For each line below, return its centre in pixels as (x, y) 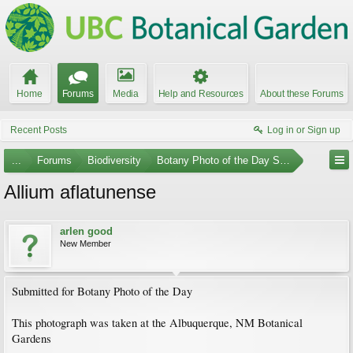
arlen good (86, 231)
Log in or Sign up (304, 130)
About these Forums (302, 94)
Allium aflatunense (80, 192)
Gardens (32, 338)
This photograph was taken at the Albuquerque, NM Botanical (157, 323)
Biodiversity (114, 160)
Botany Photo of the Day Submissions (244, 160)
